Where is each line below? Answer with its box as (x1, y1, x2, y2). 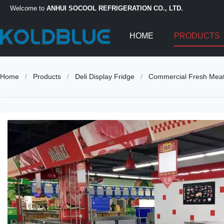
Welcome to (10, 4, 46, 12)
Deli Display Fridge (75, 72, 134, 80)
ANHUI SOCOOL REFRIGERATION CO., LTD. (46, 4, 183, 12)
